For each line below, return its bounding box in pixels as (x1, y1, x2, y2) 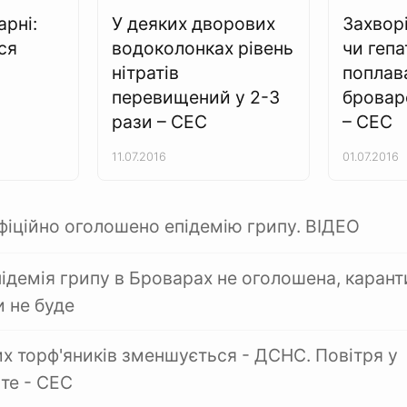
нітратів (112, 62, 180, 84)
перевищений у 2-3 (112, 86, 281, 108)
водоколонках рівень (112, 37, 294, 59)
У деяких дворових (112, 13, 276, 35)
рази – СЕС (112, 111, 208, 133)
